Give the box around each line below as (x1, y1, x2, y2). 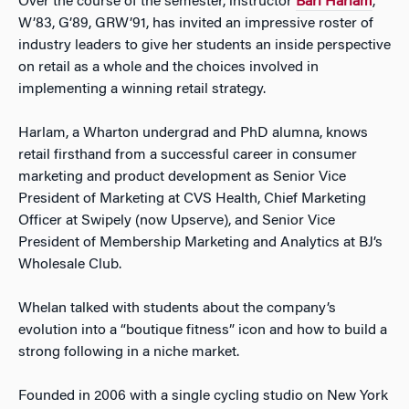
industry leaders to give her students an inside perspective (18, 37, 391, 53)
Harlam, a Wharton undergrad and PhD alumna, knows (18, 125, 368, 141)
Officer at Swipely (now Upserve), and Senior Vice (18, 213, 335, 228)
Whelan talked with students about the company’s (18, 300, 336, 316)
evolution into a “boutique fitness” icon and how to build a (18, 322, 387, 338)
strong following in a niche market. (18, 344, 239, 360)
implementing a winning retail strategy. (18, 81, 266, 97)
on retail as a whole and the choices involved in (18, 59, 319, 75)
